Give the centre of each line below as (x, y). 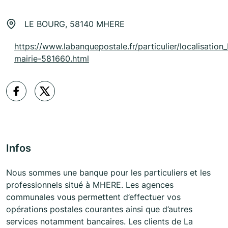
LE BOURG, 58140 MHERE (75, 24)
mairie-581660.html (52, 59)
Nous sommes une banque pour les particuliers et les (108, 173)
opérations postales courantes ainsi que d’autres (99, 209)
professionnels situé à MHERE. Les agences (90, 185)
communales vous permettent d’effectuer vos (93, 197)
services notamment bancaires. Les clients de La (99, 222)
